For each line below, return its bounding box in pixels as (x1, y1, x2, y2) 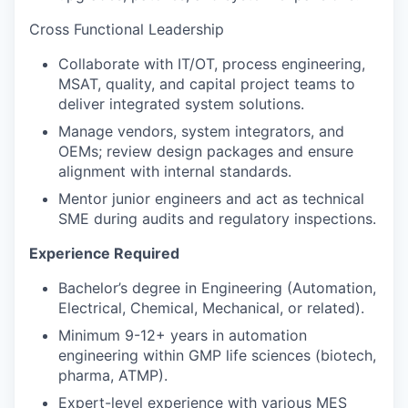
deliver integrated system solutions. (58, 94, 304, 113)
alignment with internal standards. (58, 161, 291, 180)
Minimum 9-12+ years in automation (58, 325, 307, 344)
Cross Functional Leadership (29, 19, 224, 38)
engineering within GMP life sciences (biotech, (58, 345, 376, 364)
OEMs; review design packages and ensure (58, 141, 353, 160)
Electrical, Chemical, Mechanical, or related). (58, 298, 364, 317)
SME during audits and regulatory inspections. (58, 209, 376, 228)
